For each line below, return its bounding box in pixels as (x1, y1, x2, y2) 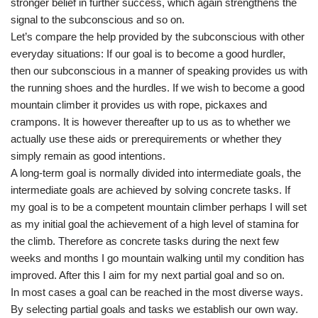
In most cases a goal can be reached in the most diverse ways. (11, 286, 303, 298)
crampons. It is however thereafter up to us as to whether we (11, 116, 290, 128)
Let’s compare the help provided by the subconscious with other (11, 31, 305, 43)
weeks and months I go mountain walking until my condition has (11, 252, 305, 264)
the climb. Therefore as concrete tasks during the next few (11, 235, 279, 247)
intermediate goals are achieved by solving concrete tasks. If (11, 184, 290, 196)
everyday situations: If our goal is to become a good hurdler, (11, 48, 285, 60)
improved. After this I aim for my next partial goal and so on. (11, 269, 285, 281)
